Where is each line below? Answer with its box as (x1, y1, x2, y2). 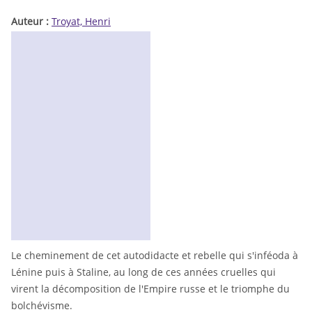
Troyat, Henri (52, 14, 111, 28)
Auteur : (11, 14, 52, 28)
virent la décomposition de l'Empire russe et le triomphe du (11, 282, 290, 296)
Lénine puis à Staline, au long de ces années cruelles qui (11, 265, 276, 279)
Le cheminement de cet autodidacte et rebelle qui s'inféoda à (11, 249, 298, 263)
